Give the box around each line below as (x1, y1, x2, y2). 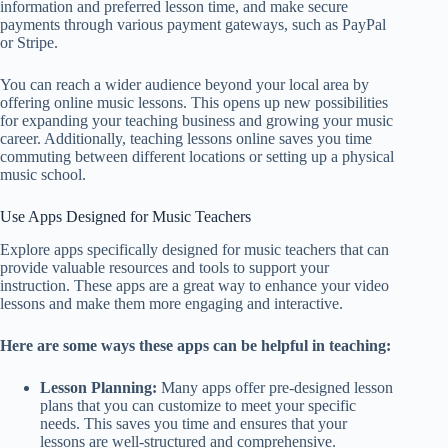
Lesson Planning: (40, 378, 157, 396)
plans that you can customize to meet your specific (40, 396, 356, 414)
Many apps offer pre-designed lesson (157, 378, 393, 396)
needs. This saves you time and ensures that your (40, 414, 347, 432)
